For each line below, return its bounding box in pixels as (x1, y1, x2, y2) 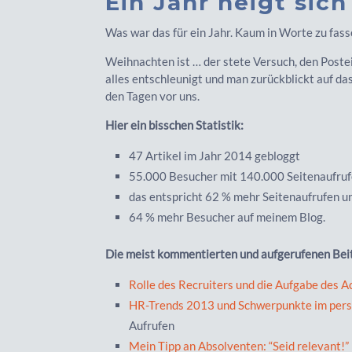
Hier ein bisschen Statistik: (105, 117, 244, 132)
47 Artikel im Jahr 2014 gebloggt (129, 148, 303, 163)
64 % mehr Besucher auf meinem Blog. (129, 209, 328, 224)
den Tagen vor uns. (105, 88, 203, 103)
